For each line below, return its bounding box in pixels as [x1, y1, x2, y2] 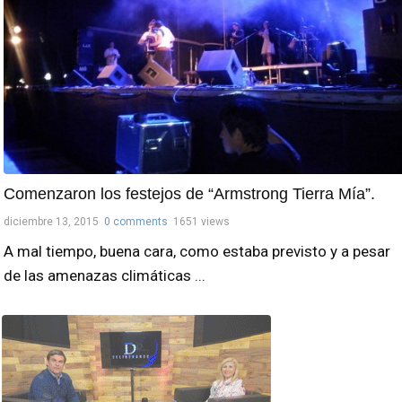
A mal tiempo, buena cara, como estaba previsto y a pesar [4, 241, 390, 260]
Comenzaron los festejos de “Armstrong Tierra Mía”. [4, 184, 375, 203]
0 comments [104, 214, 168, 228]
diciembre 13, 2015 [4, 214, 99, 228]
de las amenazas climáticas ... [4, 266, 205, 284]
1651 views [173, 214, 230, 228]
